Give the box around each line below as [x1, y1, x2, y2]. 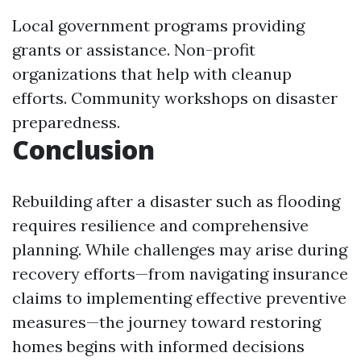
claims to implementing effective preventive [12, 287, 346, 308]
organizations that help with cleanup [12, 63, 292, 84]
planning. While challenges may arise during [12, 239, 347, 259]
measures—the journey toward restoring [12, 311, 321, 332]
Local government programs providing [12, 15, 305, 35]
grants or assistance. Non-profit [12, 39, 255, 60]
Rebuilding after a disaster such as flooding [12, 190, 340, 211]
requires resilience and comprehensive [12, 214, 309, 235]
